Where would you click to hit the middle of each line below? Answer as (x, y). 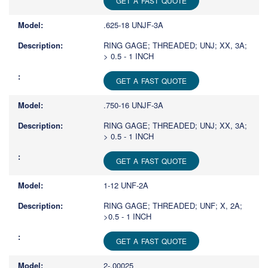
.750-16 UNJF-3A (133, 105)
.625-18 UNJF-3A (133, 25)
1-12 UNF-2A (126, 185)
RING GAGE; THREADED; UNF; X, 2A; (173, 206)
